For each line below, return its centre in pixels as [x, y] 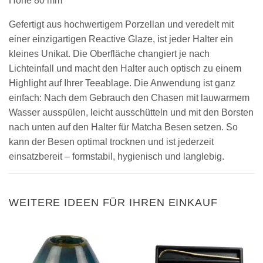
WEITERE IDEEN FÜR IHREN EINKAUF [113, 202]
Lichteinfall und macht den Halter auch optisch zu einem [125, 68]
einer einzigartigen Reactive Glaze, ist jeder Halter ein [121, 39]
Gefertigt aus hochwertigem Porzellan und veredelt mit [121, 24]
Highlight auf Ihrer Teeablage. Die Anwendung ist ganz [122, 83]
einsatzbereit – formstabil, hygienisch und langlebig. [117, 156]
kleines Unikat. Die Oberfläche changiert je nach [109, 53]
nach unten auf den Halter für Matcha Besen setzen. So [123, 127]
